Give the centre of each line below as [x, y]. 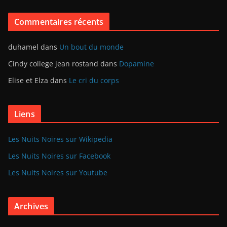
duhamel [23, 47]
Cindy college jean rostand [53, 63]
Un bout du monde [91, 47]
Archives [31, 206]
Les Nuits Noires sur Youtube [58, 172]
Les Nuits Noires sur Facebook [59, 156]
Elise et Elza [28, 80]
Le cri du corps [94, 80]
